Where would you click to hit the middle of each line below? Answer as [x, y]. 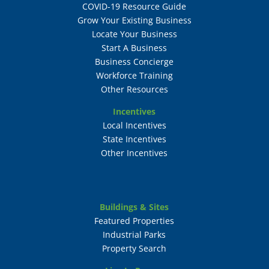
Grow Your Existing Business [134, 20]
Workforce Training [134, 76]
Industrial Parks [134, 235]
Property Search [134, 249]
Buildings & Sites [134, 207]
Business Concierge [134, 62]
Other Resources [134, 89]
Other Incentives [134, 153]
